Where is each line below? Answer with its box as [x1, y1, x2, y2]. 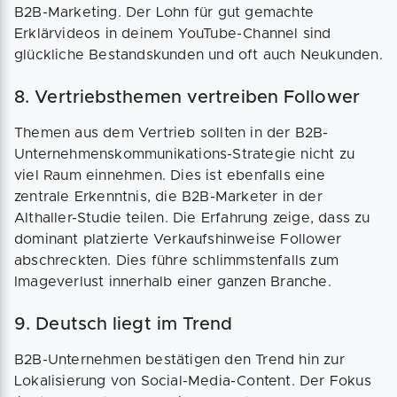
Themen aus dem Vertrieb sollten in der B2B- [14, 126, 329, 141]
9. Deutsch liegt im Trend [14, 315, 233, 334]
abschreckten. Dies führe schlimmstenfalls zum [14, 253, 339, 269]
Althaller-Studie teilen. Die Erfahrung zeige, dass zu [14, 211, 370, 226]
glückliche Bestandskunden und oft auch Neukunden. [14, 48, 383, 63]
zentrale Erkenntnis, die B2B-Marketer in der [14, 190, 323, 205]
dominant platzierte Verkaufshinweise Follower [14, 232, 342, 247]
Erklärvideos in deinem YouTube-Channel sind [14, 27, 331, 42]
